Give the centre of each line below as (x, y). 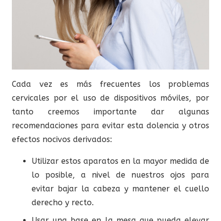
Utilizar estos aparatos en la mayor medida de (120, 161)
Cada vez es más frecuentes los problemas (110, 84)
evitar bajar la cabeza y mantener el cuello (120, 188)
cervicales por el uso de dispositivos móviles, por (110, 98)
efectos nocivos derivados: (62, 139)
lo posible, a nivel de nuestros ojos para (120, 175)
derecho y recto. (63, 202)
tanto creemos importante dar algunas (110, 111)
